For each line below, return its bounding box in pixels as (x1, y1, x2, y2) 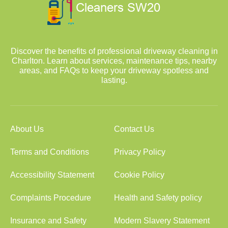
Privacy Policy (114, 148, 165, 156)
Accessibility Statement (10, 170, 94, 179)
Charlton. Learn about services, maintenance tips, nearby (11, 56, 217, 65)
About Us (10, 125, 44, 133)
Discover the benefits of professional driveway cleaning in (10, 47, 218, 55)
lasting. (101, 76, 127, 84)
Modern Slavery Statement (114, 216, 210, 225)
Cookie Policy (114, 170, 164, 179)
